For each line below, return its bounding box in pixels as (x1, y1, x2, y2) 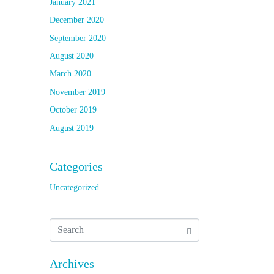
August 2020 (50, 51, 94, 61)
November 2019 (50, 87, 105, 97)
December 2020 (50, 15, 104, 25)
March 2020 (50, 69, 91, 79)
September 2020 (50, 33, 106, 43)
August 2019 (50, 123, 94, 133)
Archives (50, 256, 94, 270)
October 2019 (50, 105, 97, 115)
